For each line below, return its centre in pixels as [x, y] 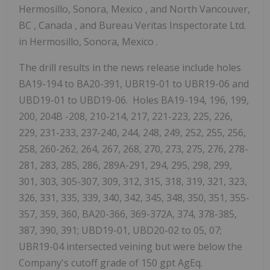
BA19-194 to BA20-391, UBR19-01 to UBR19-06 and [134, 84]
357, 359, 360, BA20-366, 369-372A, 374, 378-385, [128, 214]
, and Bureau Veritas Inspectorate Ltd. [160, 26]
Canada [57, 26]
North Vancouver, [210, 9]
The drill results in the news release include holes [130, 68]
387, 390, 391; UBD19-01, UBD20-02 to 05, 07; [120, 231]
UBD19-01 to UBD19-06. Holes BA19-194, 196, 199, [134, 100]
